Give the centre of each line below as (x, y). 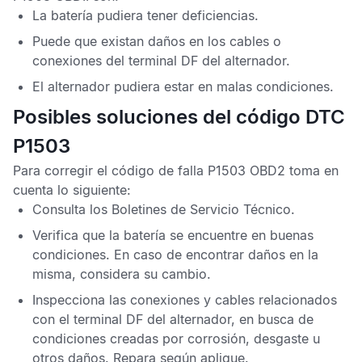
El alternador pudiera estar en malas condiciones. (183, 86)
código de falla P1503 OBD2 (198, 170)
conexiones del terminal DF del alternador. (161, 61)
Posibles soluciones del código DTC (179, 117)
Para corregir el (62, 170)
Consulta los (72, 209)
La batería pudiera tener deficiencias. (145, 15)
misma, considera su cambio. (122, 274)
